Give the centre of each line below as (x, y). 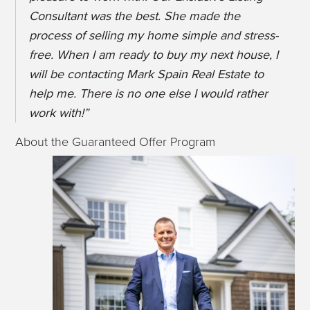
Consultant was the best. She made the (135, 16)
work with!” (59, 113)
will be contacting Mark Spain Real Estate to (147, 74)
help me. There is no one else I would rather (149, 94)
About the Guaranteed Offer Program (116, 142)
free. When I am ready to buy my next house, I (154, 55)
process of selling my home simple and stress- (154, 36)
